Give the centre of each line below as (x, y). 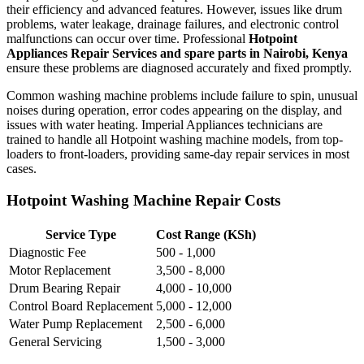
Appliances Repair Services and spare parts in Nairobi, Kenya (177, 54)
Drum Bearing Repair (65, 288)
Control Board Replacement (81, 305)
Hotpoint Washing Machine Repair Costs (143, 201)
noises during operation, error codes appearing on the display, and (174, 110)
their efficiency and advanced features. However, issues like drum (174, 10)
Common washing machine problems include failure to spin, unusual (182, 96)
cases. (22, 169)
